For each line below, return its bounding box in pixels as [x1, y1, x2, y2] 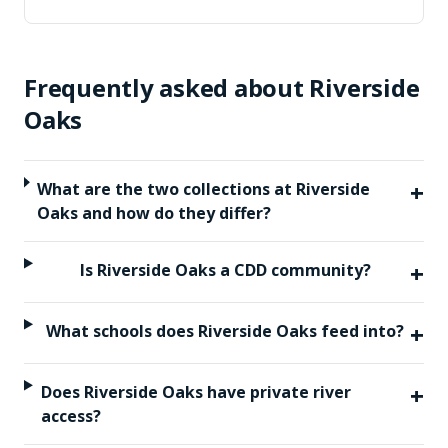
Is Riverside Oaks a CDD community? [79, 259, 371, 281]
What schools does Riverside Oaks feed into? [46, 320, 405, 342]
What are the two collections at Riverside [37, 178, 371, 200]
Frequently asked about [24, 71, 310, 104]
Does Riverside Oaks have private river [40, 381, 351, 403]
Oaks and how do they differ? [37, 202, 272, 224]
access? [40, 405, 101, 427]
